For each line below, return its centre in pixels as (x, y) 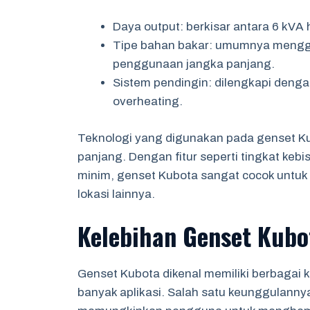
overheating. (148, 101)
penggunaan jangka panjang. (194, 64)
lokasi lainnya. (116, 194)
